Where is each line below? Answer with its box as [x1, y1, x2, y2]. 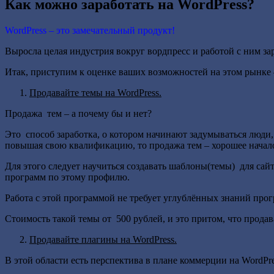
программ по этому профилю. [5, 171, 130, 182]
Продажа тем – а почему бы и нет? [5, 108, 152, 119]
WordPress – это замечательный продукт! [5, 24, 175, 35]
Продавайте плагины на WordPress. [29, 234, 177, 245]
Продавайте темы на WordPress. [29, 87, 161, 98]
